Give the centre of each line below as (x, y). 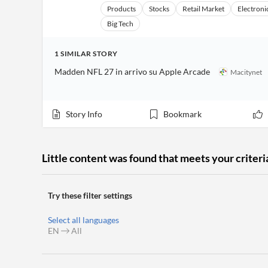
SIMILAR (76, 54)
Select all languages (83, 220)
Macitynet (246, 72)
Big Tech (120, 24)
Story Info (84, 114)
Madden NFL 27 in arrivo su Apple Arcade (132, 71)
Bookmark (182, 114)
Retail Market (203, 9)
